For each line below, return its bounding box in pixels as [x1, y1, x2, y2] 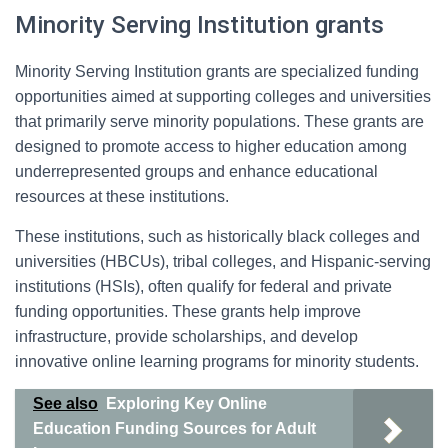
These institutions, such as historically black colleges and [15, 228, 420, 245]
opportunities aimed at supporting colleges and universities [15, 88, 431, 105]
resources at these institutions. [15, 188, 229, 205]
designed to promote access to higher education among [15, 138, 407, 155]
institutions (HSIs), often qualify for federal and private [15, 278, 392, 295]
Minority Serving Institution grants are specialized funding [15, 63, 419, 80]
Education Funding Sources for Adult [33, 420, 316, 437]
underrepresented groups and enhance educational [15, 163, 378, 180]
